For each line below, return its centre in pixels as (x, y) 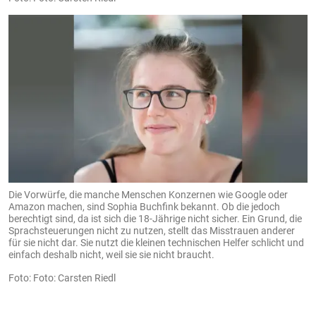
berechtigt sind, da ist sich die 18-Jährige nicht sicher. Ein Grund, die (155, 219)
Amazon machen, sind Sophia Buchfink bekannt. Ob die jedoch (144, 207)
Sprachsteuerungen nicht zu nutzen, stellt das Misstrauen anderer (152, 231)
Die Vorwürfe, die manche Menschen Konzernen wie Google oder (148, 195)
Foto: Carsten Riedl (74, 278)
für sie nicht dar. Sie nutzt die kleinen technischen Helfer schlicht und (156, 243)
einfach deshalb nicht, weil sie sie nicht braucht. (111, 255)
